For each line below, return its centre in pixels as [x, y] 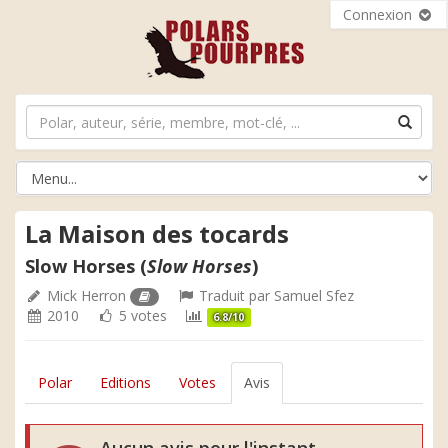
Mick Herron [86, 295]
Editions [125, 382]
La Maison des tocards [157, 233]
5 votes [141, 315]
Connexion [379, 14]
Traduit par [235, 295]
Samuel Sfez [314, 295]
